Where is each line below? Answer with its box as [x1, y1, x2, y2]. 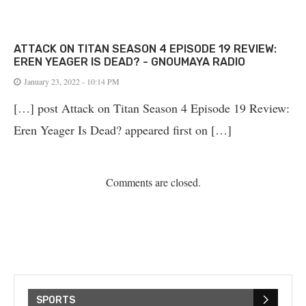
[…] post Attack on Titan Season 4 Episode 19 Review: [14, 99, 290, 116]
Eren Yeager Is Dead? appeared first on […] [14, 121, 232, 138]
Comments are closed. [105, 174, 201, 189]
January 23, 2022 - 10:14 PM [24, 75, 120, 87]
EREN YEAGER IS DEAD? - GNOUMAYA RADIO [14, 55, 245, 68]
